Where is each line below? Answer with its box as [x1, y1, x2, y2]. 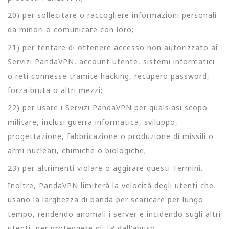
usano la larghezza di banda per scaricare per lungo [8, 195, 203, 205]
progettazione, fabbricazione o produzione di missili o [8, 131, 214, 141]
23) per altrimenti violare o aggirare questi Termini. [8, 163, 203, 173]
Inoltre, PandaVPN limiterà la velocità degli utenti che [8, 180, 214, 191]
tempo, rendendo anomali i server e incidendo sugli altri [8, 209, 221, 219]
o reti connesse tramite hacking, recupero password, [8, 71, 210, 81]
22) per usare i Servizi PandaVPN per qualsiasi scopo [8, 102, 208, 112]
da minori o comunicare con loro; [8, 25, 134, 35]
